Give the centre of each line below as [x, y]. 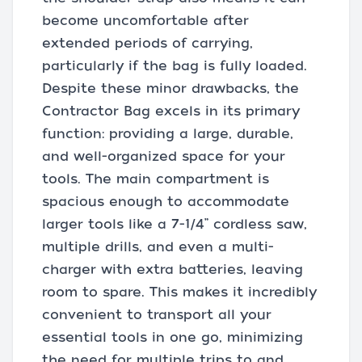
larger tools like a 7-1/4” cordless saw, [175, 224]
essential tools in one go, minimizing [173, 337]
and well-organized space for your [164, 156]
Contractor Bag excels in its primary [171, 111]
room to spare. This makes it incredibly [179, 292]
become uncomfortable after [145, 20]
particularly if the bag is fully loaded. [175, 65]
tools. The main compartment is [156, 179]
